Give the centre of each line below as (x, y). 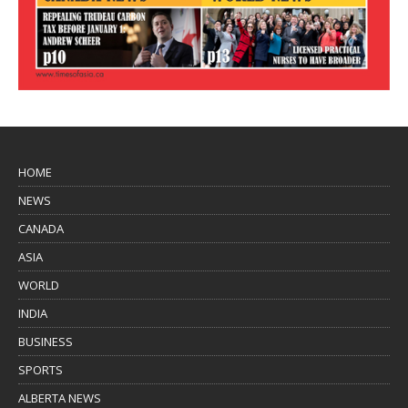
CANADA (41, 229)
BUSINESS (46, 342)
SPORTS (41, 370)
